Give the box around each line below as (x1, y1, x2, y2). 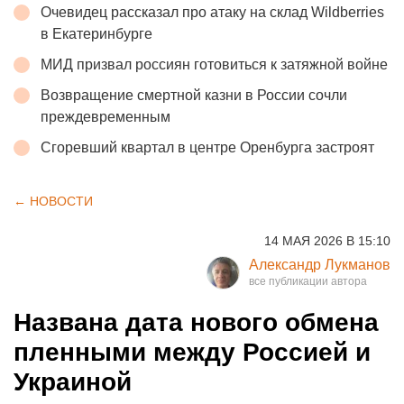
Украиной (14, 367, 132, 396)
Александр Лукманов (249, 256, 390, 272)
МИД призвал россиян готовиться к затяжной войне (41, 56, 388, 72)
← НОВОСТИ (14, 193, 93, 208)
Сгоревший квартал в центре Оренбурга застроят (41, 139, 374, 155)
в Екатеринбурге (41, 25, 152, 41)
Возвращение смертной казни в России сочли (41, 87, 347, 103)
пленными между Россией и (14, 337, 371, 366)
